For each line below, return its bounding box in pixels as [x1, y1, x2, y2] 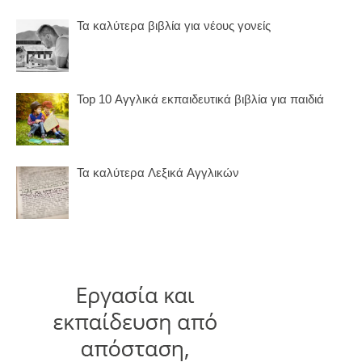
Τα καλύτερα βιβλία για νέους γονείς [77, 18, 271, 32]
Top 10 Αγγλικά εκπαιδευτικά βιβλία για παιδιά [77, 91, 324, 106]
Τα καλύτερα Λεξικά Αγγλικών [77, 165, 239, 179]
